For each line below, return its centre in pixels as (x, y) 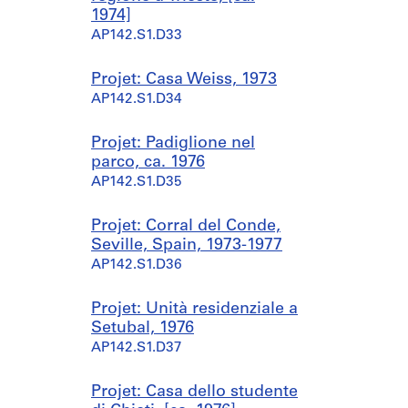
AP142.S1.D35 (137, 183)
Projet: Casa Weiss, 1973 (184, 80)
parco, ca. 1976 (148, 163)
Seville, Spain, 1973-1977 (187, 245)
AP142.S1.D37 (137, 348)
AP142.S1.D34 (137, 100)
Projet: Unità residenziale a (194, 309)
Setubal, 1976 (143, 328)
